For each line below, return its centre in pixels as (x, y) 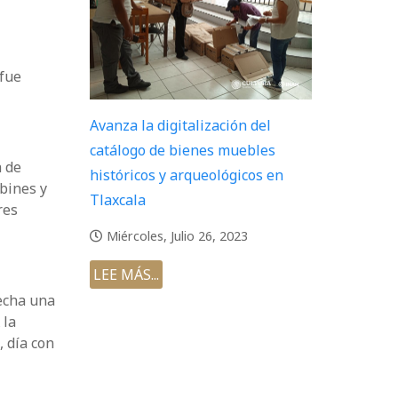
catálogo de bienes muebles (183, 151)
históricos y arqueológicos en (187, 175)
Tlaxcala (118, 200)
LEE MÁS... (126, 275)
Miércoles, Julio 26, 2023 (177, 236)
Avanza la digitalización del (180, 126)
